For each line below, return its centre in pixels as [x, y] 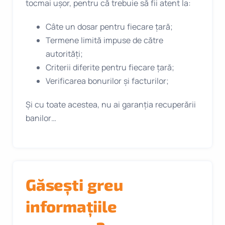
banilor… [41, 118]
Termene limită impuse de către [104, 40]
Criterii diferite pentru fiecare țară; [110, 68]
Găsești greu [74, 185]
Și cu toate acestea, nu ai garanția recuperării [111, 105]
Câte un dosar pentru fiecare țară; [109, 27]
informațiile [71, 206]
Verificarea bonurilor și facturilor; [107, 81]
